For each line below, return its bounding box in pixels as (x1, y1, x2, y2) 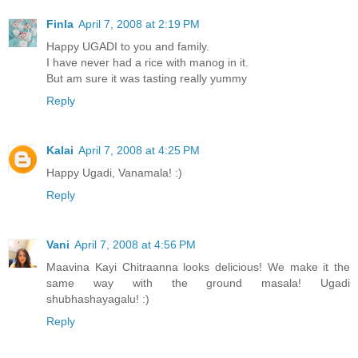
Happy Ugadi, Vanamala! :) (46, 165, 182, 179)
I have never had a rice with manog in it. (46, 55, 249, 69)
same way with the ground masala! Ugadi (46, 276, 350, 289)
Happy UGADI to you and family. (46, 39, 209, 53)
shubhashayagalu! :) (46, 292, 149, 305)
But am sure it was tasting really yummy (46, 71, 247, 85)
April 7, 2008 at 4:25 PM (78, 143, 200, 157)
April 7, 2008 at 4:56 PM (74, 237, 196, 251)
